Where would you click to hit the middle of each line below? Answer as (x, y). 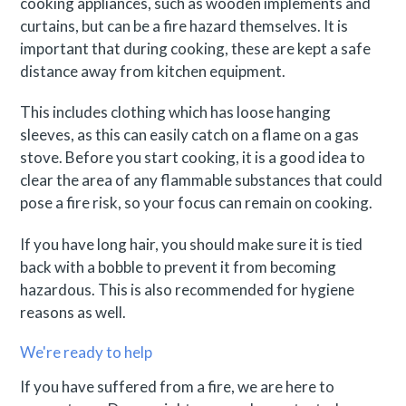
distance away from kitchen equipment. (153, 71)
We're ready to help (87, 352)
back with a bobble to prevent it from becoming (179, 266)
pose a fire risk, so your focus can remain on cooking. (198, 203)
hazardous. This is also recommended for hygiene (188, 289)
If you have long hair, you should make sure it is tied (192, 244)
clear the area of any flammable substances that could (202, 180)
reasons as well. (73, 312)
